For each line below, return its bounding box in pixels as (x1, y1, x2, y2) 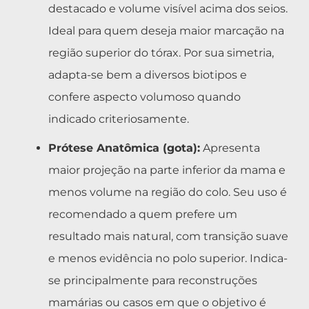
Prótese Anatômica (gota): (48, 141, 200, 155)
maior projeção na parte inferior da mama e (48, 163, 286, 177)
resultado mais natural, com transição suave (48, 230, 288, 243)
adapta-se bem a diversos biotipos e (48, 68, 247, 82)
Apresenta (200, 141, 260, 155)
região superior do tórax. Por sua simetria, (48, 46, 274, 60)
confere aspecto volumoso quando (48, 90, 241, 104)
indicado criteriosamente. (48, 112, 189, 126)
